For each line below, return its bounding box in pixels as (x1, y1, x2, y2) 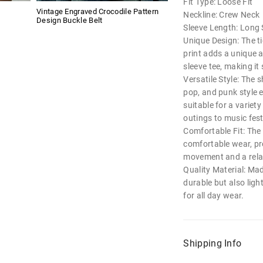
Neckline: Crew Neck (183, 10, 260, 19)
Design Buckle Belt (36, 16, 103, 25)
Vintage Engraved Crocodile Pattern (36, 7, 159, 16)
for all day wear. (183, 191, 244, 200)
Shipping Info (183, 238, 242, 249)
